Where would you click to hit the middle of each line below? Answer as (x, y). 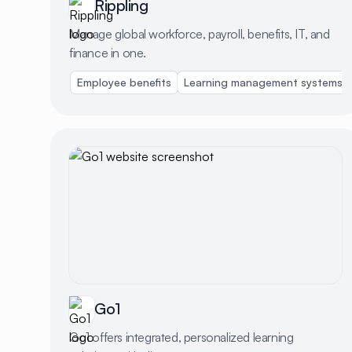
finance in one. (108, 53)
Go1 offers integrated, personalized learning (181, 337)
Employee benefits (124, 82)
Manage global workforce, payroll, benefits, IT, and (200, 34)
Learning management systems (263, 82)
